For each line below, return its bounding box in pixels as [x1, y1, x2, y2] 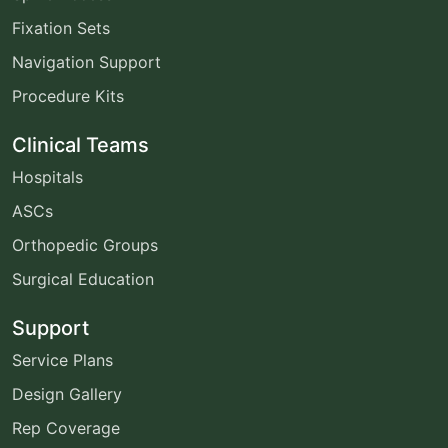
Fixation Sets [12, 17, 110, 38]
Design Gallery [12, 383, 122, 404]
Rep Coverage [12, 417, 120, 438]
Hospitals [12, 166, 83, 187]
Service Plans [12, 349, 113, 370]
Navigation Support [12, 51, 161, 72]
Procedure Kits [12, 85, 124, 106]
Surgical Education [12, 268, 154, 289]
